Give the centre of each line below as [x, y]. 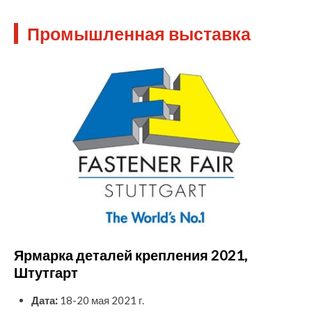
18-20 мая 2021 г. [101, 301]
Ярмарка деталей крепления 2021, [131, 255]
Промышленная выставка [139, 34]
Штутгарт [46, 273]
